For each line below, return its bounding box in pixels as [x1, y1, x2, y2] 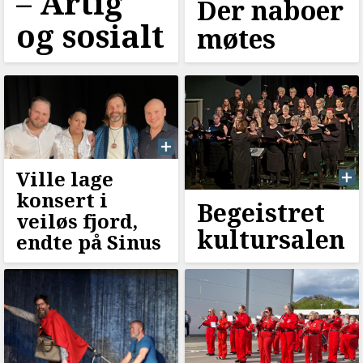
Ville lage [16, 164, 113, 192]
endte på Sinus [16, 228, 161, 255]
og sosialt [16, 15, 164, 58]
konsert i [16, 186, 108, 213]
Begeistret [196, 195, 325, 229]
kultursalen [196, 222, 345, 256]
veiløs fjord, [16, 207, 138, 234]
